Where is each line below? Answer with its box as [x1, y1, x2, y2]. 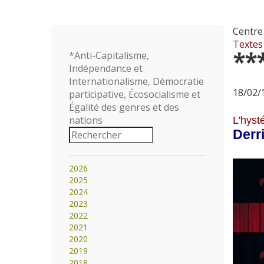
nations [69, 114, 103, 127]
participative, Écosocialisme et [69, 88, 200, 101]
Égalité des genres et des [69, 101, 179, 114]
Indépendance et [69, 62, 143, 75]
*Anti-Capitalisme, [69, 49, 149, 62]
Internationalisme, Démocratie [69, 75, 204, 88]
